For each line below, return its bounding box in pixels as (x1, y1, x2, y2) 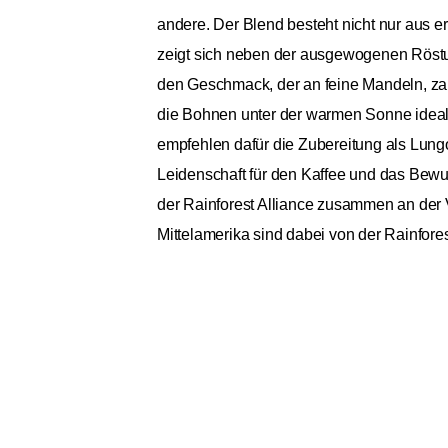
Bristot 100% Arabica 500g (157, 333, 437, 361)
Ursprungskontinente (167, 424, 312, 442)
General (167, 386, 225, 404)
